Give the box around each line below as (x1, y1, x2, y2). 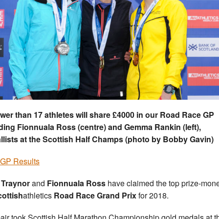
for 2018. (136, 190, 169, 201)
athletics (23, 190, 54, 201)
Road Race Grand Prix (54, 190, 136, 201)
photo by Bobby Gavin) (128, 133, 214, 145)
